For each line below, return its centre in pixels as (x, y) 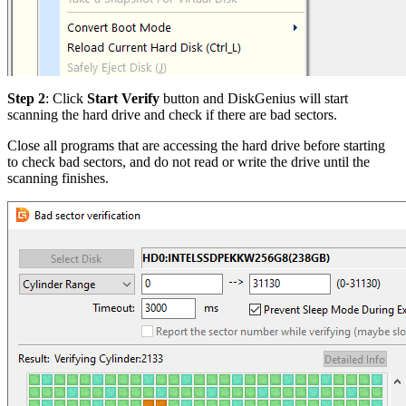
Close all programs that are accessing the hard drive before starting (196, 145)
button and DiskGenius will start (254, 98)
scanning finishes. (58, 178)
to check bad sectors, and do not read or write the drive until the (188, 161)
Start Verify (123, 98)
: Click (66, 98)
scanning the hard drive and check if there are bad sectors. (172, 114)
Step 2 (26, 98)
